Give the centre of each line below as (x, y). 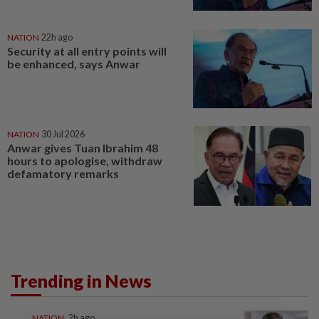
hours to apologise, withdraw (85, 161)
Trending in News (81, 280)
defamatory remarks (63, 174)
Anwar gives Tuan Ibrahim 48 (83, 148)
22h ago (57, 37)
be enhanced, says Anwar (74, 63)
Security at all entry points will (87, 51)
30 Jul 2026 (63, 135)
